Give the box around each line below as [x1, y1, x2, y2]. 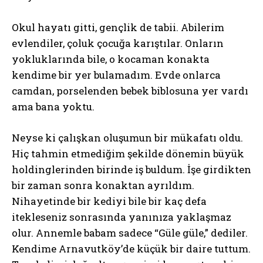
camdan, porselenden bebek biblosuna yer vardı [12, 84, 248, 97]
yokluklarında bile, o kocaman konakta [12, 52, 210, 66]
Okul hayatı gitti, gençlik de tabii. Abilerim [12, 21, 224, 34]
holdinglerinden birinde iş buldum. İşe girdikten [12, 163, 251, 176]
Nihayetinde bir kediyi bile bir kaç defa [12, 194, 207, 208]
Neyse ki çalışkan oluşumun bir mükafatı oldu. [12, 131, 243, 144]
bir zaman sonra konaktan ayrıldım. [12, 178, 194, 192]
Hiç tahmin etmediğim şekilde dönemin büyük [12, 147, 244, 160]
